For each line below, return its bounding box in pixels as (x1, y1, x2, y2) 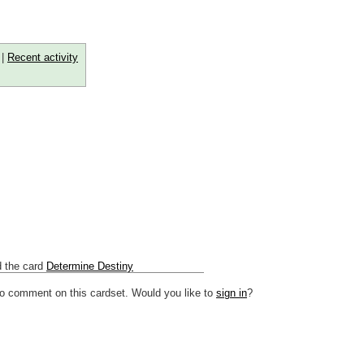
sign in (216, 286, 247, 299)
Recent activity (7, 50, 78, 63)
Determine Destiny (46, 259, 133, 272)
